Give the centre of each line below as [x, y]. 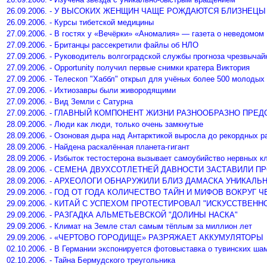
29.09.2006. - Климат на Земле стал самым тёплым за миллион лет [129, 226]
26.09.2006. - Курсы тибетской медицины [80, 22]
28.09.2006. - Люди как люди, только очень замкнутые [105, 124]
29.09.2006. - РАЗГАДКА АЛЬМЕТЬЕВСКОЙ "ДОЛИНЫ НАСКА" [122, 215]
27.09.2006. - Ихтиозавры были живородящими [91, 90]
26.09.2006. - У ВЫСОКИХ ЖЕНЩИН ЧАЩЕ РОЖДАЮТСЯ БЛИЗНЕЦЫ [136, 11]
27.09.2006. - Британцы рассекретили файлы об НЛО [103, 45]
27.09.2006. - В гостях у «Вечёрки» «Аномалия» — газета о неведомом [135, 34]
